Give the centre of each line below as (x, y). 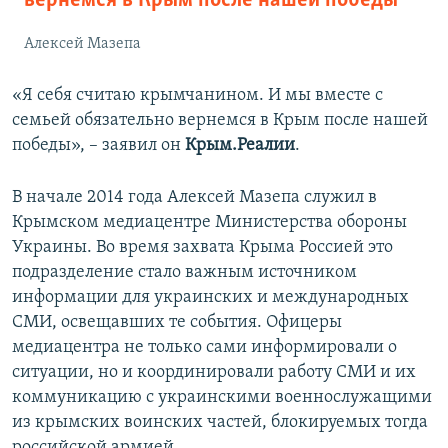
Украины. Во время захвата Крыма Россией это (202, 248)
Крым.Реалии (240, 146)
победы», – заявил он (98, 146)
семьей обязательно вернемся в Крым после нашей (220, 121)
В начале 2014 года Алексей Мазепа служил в (194, 198)
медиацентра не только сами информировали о (204, 348)
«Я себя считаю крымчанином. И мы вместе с (197, 96)
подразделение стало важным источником (184, 273)
